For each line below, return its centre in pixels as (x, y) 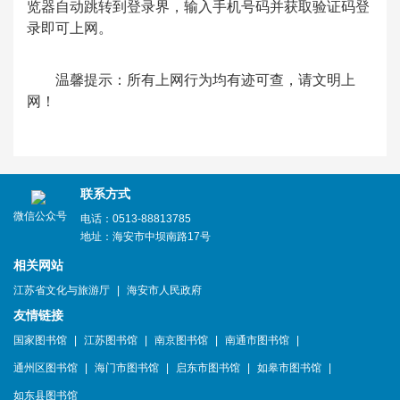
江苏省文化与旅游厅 (62, 290)
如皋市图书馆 (289, 368)
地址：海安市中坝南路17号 (146, 237)
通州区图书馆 (46, 368)
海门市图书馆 (127, 368)
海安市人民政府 (164, 290)
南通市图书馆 (257, 340)
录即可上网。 (70, 28)
